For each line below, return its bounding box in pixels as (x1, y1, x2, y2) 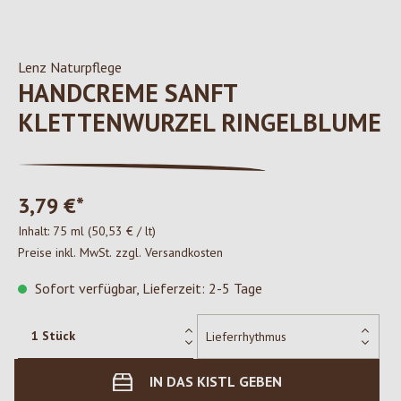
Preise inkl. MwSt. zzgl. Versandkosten (18, 244, 223, 260)
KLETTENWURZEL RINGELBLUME (18, 106, 381, 139)
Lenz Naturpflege (18, 58, 122, 76)
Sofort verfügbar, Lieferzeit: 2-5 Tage (31, 279, 262, 297)
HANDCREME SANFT (18, 76, 237, 109)
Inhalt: (18, 223, 53, 239)
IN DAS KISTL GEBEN (149, 372, 282, 390)
